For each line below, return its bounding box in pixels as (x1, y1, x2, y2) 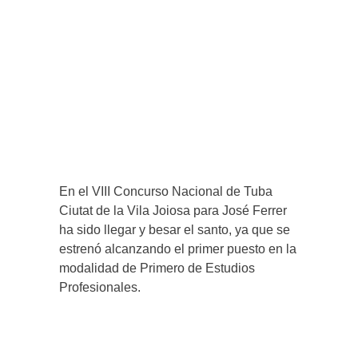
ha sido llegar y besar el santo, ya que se (59, 222, 290, 237)
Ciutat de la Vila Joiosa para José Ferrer (59, 203, 287, 217)
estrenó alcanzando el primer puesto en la (59, 241, 296, 256)
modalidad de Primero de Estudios (59, 261, 255, 275)
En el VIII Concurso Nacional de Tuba (59, 184, 272, 198)
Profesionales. (59, 280, 141, 294)
